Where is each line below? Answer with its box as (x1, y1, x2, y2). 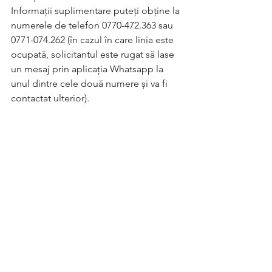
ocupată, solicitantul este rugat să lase (11, 49, 177, 60)
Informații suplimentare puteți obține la (11, 5, 182, 16)
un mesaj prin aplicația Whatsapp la (11, 63, 166, 75)
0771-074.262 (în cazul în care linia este (11, 34, 176, 46)
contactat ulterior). (11, 92, 89, 104)
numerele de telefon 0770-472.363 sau (11, 19, 175, 31)
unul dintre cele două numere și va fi (11, 78, 170, 89)
